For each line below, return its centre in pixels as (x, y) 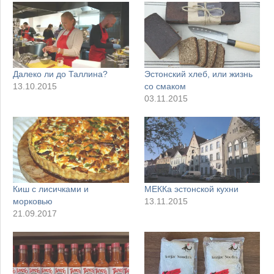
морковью (33, 202)
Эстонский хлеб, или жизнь (198, 74)
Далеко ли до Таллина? (60, 74)
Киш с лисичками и (51, 189)
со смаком (165, 87)
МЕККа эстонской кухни (191, 189)
